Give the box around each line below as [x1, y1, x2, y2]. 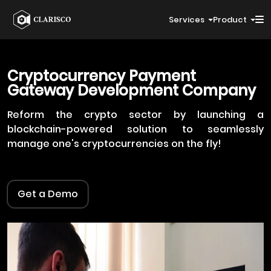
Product [212, 14, 249, 25]
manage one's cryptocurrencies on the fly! [7, 137, 221, 151]
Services [168, 14, 206, 25]
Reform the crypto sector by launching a [7, 108, 264, 122]
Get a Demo [18, 187, 78, 201]
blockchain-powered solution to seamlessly [7, 122, 264, 136]
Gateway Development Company [7, 80, 256, 100]
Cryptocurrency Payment [7, 66, 196, 86]
